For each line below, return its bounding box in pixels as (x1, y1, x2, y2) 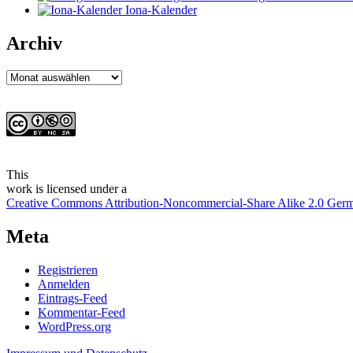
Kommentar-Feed (38, 305, 125, 319)
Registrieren (38, 262, 98, 277)
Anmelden (38, 277, 90, 291)
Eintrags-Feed (38, 291, 107, 305)
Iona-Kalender (122, 3, 197, 17)
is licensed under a (32, 181, 127, 195)
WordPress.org (38, 319, 111, 333)
